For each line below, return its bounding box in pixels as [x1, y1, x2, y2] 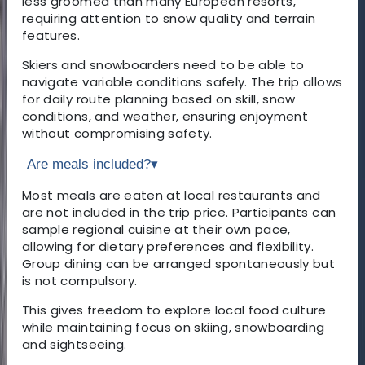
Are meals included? [27, 156, 151, 172]
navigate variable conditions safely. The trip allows [22, 73, 343, 90]
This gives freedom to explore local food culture [22, 301, 327, 319]
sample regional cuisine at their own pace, [22, 220, 291, 238]
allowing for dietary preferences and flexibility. [22, 237, 314, 255]
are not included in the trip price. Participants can [22, 203, 336, 221]
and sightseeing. [22, 335, 127, 353]
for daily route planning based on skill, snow [22, 90, 296, 108]
